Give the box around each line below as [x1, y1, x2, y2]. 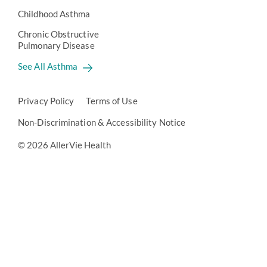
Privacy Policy [18, 95, 74, 106]
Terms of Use [86, 95, 138, 106]
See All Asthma [18, 61, 78, 72]
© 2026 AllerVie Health [18, 139, 111, 150]
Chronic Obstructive [18, 29, 99, 39]
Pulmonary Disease [18, 40, 95, 51]
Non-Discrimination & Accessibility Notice [18, 117, 186, 128]
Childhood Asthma [18, 8, 91, 19]
